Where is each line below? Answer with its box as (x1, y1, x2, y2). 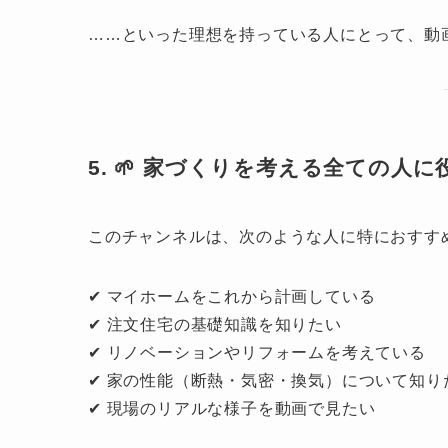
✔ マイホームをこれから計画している (88, 288, 376, 306)
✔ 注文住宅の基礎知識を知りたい (88, 316, 342, 334)
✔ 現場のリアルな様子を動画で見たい (88, 400, 376, 418)
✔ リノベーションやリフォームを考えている (88, 344, 426, 362)
